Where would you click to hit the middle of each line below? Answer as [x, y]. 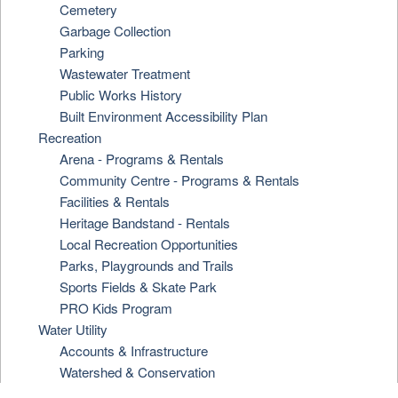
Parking [82, 52]
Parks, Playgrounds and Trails [147, 265]
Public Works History [121, 95]
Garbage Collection [115, 31]
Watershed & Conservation [138, 372]
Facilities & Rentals [115, 201]
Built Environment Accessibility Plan [164, 116]
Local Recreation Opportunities [149, 244]
